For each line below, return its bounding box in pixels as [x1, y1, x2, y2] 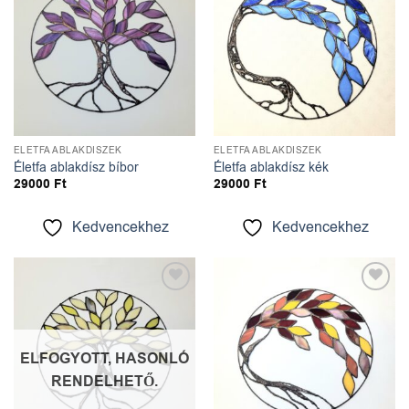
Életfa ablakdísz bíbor [13, 158, 139, 176]
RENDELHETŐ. [51, 372, 158, 393]
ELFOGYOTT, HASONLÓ [20, 349, 189, 370]
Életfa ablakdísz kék [213, 158, 329, 176]
